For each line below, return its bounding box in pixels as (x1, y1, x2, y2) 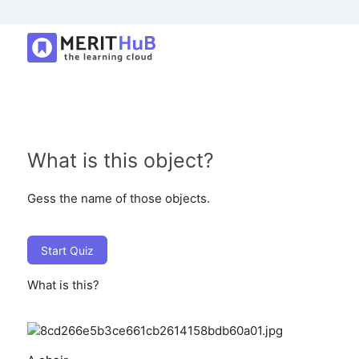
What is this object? (26, 147, 214, 172)
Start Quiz (40, 243, 94, 257)
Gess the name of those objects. (26, 190, 210, 206)
